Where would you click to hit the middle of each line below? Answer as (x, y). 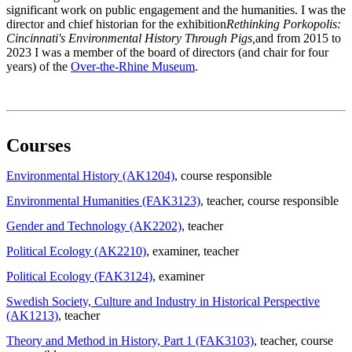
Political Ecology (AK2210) (76, 251)
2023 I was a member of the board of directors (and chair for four (167, 53)
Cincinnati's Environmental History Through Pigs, (131, 38)
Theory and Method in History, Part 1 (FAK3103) (130, 341)
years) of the (38, 67)
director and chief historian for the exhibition (116, 24)
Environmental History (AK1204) (90, 176)
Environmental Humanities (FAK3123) (103, 201)
